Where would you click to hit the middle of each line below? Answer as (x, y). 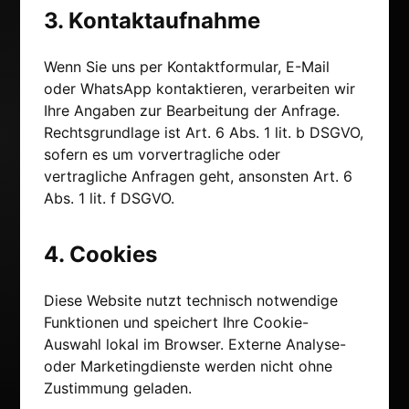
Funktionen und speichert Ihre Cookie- (176, 323)
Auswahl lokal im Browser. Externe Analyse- (195, 345)
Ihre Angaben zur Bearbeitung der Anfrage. (192, 111)
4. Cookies (100, 255)
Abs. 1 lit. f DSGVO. (109, 199)
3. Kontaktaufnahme (152, 21)
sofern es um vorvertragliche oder (162, 155)
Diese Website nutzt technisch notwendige (191, 301)
